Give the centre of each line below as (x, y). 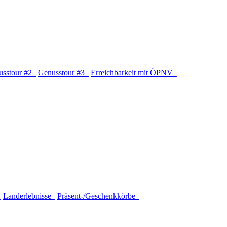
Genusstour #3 (63, 72)
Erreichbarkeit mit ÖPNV (134, 72)
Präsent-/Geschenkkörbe (98, 196)
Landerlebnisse (29, 196)
